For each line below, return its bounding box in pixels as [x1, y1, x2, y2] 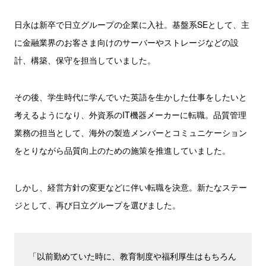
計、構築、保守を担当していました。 [14, 54, 156, 66]
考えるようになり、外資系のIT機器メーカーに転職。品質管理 [14, 109, 246, 121]
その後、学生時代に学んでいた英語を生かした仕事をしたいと [14, 91, 247, 103]
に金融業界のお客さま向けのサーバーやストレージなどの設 [14, 36, 239, 48]
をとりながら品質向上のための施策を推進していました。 [14, 144, 230, 156]
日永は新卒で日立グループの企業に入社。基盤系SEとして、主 [14, 18, 249, 30]
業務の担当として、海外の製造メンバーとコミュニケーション [14, 126, 247, 138]
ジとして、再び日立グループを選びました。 [14, 199, 180, 211]
